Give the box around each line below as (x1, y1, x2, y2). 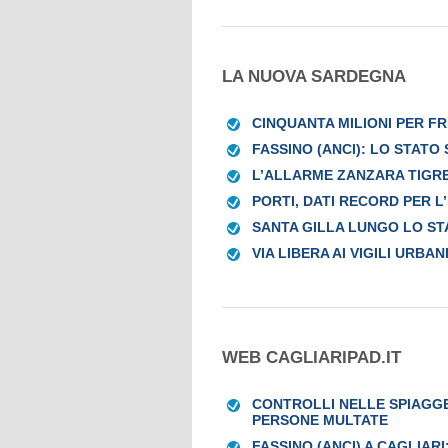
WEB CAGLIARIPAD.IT (222, 348, 401, 367)
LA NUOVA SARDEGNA (222, 67, 406, 86)
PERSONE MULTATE (252, 412, 388, 428)
